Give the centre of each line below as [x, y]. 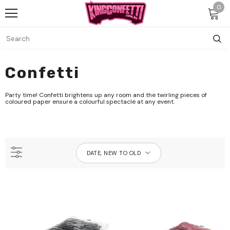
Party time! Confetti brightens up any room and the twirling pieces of [106, 95]
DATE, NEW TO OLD [114, 153]
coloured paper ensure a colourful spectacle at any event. [90, 102]
